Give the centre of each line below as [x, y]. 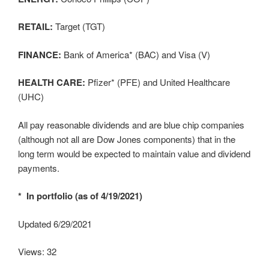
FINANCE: [40, 54]
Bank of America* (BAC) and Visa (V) [136, 54]
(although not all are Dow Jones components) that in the [127, 139]
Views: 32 [37, 252]
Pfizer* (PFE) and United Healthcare [158, 82]
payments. [39, 168]
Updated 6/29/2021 [55, 223]
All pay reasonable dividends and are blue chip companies [131, 124]
